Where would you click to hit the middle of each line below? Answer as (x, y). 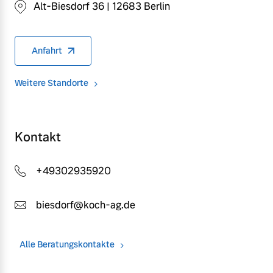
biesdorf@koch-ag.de (86, 205)
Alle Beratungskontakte (67, 244)
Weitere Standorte (51, 83)
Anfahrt (47, 50)
